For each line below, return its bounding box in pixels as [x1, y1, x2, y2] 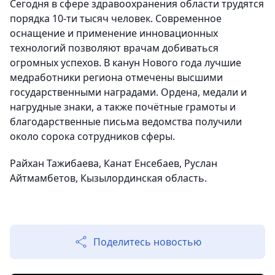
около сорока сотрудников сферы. [10, 130, 175, 143]
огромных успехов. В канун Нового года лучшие [10, 56, 241, 69]
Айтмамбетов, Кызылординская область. [10, 171, 207, 185]
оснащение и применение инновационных [10, 26, 218, 40]
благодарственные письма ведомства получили [10, 115, 242, 128]
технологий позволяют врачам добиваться [10, 41, 219, 55]
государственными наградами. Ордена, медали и [10, 85, 247, 99]
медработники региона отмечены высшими [10, 71, 223, 84]
